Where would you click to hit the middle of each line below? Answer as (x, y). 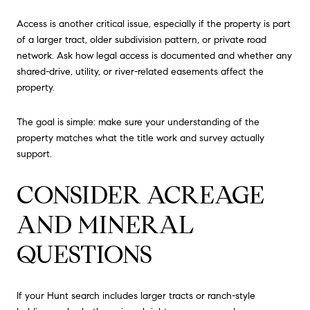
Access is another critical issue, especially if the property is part (154, 24)
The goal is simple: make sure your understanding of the (138, 122)
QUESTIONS (84, 255)
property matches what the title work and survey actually (140, 138)
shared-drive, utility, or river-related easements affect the (140, 72)
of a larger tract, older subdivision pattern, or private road (142, 40)
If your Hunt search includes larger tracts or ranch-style (136, 296)
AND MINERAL (105, 225)
